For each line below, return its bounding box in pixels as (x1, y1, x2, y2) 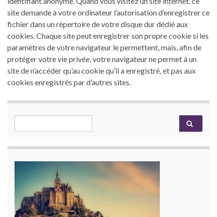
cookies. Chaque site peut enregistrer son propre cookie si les (7, 31, 209, 40)
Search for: (14, 115, 54, 125)
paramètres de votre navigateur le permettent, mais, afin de (7, 42, 201, 52)
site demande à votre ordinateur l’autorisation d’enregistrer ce (7, 7, 210, 17)
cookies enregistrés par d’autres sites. (7, 77, 131, 87)
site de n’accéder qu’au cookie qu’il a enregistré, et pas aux (7, 65, 196, 75)
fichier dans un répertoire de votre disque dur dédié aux (7, 19, 188, 29)
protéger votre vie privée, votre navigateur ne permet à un (7, 54, 197, 63)
